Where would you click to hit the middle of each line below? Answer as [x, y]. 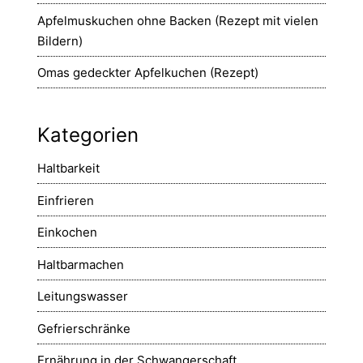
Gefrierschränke [84, 328]
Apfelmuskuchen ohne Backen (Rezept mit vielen [178, 20]
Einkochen [67, 233]
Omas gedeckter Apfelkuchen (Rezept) [148, 73]
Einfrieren [66, 200]
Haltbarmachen [81, 264]
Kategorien [88, 135]
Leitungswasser [83, 297]
